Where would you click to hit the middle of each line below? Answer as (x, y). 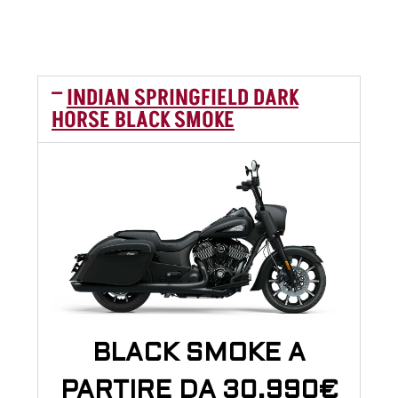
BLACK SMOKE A (199, 355)
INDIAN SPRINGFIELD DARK (182, 98)
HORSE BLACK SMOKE (143, 120)
